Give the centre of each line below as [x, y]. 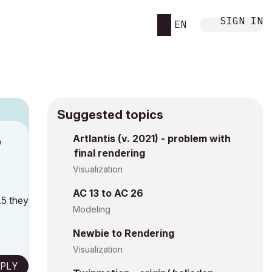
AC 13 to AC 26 [108, 193]
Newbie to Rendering [124, 233]
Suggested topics [110, 115]
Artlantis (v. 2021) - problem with [152, 138]
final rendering [110, 153]
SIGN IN [242, 20]
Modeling [92, 209]
